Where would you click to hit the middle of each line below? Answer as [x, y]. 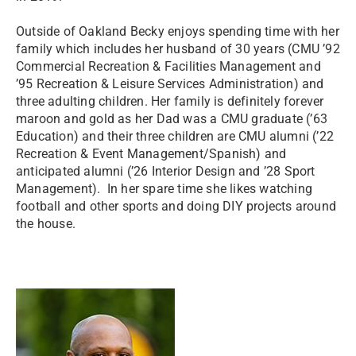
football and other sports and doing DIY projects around [176, 206]
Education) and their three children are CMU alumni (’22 [175, 136]
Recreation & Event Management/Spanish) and [151, 154]
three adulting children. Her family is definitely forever [170, 101]
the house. [46, 224]
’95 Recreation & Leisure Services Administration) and [170, 84]
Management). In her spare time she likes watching [164, 189]
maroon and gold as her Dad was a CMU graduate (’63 [172, 119]
